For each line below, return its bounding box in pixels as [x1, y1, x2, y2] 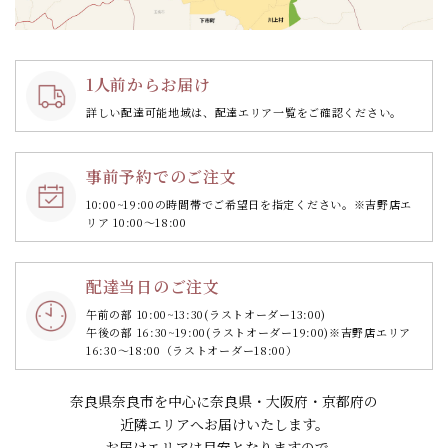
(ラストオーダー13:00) [204, 306, 327, 323]
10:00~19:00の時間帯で [86, 196, 214, 213]
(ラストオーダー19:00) [206, 324, 330, 341]
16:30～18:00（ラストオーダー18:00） [86, 342, 298, 359]
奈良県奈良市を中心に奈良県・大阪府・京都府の [70, 391, 378, 412]
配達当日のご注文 [86, 275, 220, 299]
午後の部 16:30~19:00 [86, 324, 207, 341]
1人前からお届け [86, 73, 211, 97]
